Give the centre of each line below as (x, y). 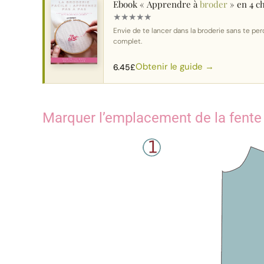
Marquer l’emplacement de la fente (152, 118)
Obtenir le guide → (175, 67)
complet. (128, 41)
